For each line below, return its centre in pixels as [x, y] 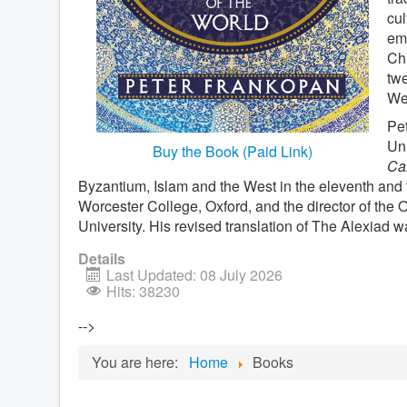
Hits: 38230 [143, 291]
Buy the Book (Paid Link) [233, 151]
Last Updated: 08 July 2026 [194, 275]
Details [102, 258]
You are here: [139, 362]
